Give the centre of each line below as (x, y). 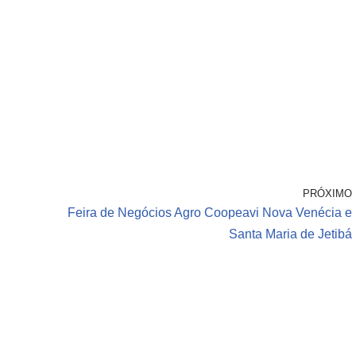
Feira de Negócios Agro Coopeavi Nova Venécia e (210, 213)
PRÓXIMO (327, 194)
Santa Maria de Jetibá (290, 234)
